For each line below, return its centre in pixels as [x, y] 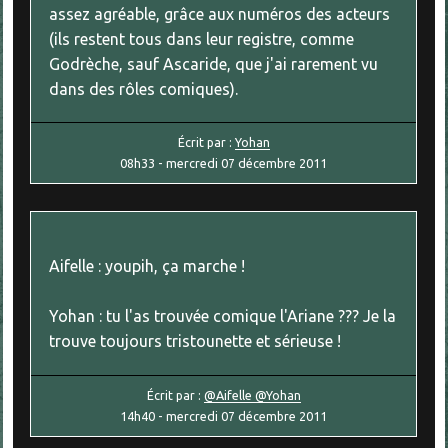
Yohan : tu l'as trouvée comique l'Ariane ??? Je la [223, 316]
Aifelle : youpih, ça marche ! [147, 266]
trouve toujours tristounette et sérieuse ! [195, 341]
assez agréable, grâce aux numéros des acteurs [220, 13]
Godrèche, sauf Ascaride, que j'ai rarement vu [214, 63]
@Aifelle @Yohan [252, 394]
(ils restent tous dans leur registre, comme [202, 38]
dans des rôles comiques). [144, 88]
